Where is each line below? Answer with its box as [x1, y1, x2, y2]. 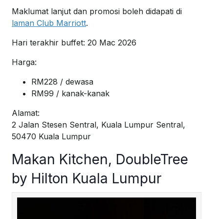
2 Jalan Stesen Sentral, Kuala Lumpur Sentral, [12, 120, 185, 130]
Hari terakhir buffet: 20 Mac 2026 [12, 38, 136, 48]
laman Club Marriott [12, 18, 86, 28]
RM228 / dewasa [31, 77, 93, 87]
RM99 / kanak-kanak [31, 88, 109, 99]
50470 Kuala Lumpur [12, 131, 91, 142]
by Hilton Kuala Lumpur [12, 170, 161, 187]
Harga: [12, 57, 37, 67]
